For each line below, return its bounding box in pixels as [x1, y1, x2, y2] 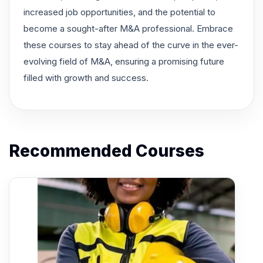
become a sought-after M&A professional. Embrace [23, 22, 233, 34]
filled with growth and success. [23, 72, 149, 83]
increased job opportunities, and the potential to [23, 6, 215, 18]
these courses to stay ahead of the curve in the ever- [23, 39, 238, 50]
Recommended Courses [9, 140, 204, 161]
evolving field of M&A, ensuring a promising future [23, 55, 224, 67]
